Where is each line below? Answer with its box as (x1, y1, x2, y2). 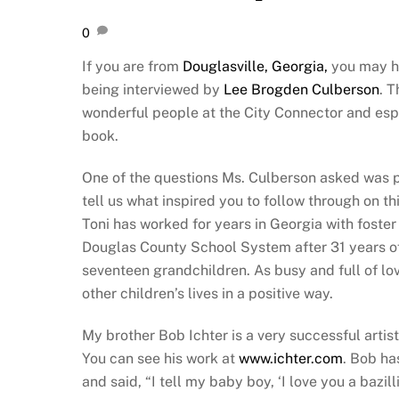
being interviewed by (82, 81, 224, 99)
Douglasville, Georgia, (183, 58, 328, 76)
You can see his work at (82, 350, 239, 368)
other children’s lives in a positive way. (82, 285, 333, 303)
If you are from (82, 58, 183, 76)
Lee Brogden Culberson (224, 81, 379, 99)
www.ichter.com (239, 350, 343, 368)
